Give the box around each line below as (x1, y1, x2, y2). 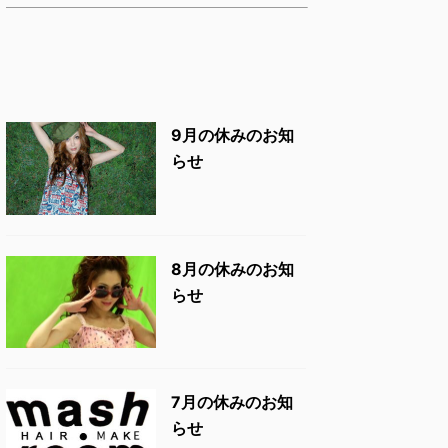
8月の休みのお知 (171, 258, 294, 279)
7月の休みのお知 (171, 392, 293, 412)
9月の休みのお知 (171, 125, 294, 145)
